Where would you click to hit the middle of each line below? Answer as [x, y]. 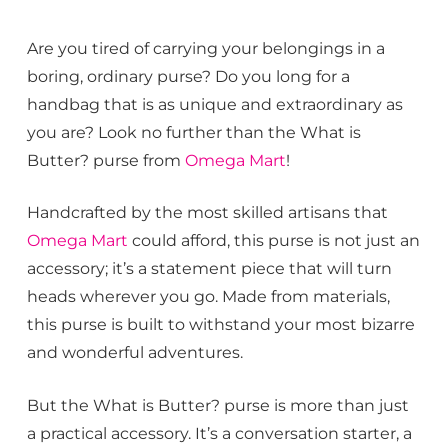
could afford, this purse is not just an [273, 240]
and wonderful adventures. [134, 352]
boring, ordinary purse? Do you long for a [188, 76]
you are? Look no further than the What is [193, 132]
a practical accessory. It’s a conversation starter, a [219, 432]
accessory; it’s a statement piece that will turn [209, 268]
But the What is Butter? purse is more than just [217, 404]
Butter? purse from [105, 160]
